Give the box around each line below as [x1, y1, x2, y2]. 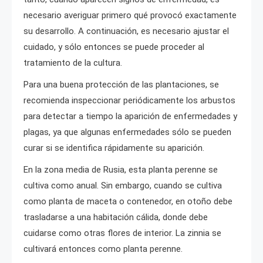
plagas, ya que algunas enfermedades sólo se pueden [23, 126, 231, 137]
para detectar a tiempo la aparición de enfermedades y [23, 110, 237, 122]
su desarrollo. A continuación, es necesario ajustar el [23, 25, 229, 36]
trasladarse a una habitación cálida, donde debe [23, 211, 208, 222]
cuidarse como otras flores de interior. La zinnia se [23, 227, 221, 238]
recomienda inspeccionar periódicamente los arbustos [23, 95, 235, 106]
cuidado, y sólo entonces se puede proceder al [23, 41, 204, 52]
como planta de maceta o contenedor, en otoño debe [23, 195, 232, 207]
